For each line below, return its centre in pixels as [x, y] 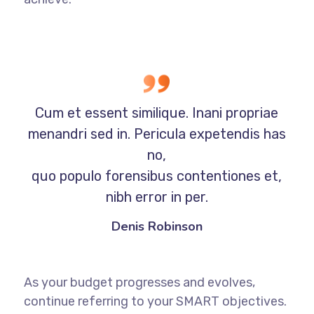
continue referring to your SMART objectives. [155, 301]
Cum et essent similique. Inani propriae [157, 112]
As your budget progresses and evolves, [139, 282]
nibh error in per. [157, 197]
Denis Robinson [157, 226]
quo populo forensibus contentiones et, [157, 176]
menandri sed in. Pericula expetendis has [157, 134]
